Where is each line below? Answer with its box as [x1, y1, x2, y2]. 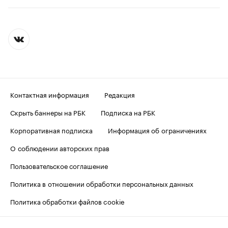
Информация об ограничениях [108, 124, 207, 135]
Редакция [104, 89, 135, 99]
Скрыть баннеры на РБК [10, 106, 85, 117]
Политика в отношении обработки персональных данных [10, 178, 193, 188]
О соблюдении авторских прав [10, 142, 109, 153]
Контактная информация [10, 89, 89, 99]
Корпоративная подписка [10, 124, 93, 135]
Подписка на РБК [101, 106, 155, 117]
